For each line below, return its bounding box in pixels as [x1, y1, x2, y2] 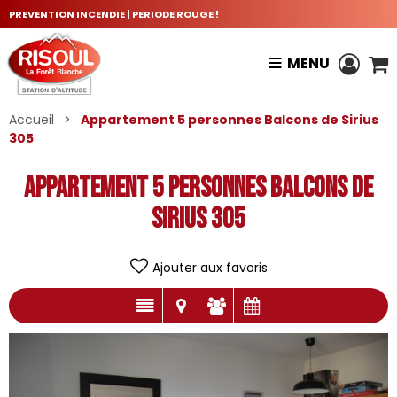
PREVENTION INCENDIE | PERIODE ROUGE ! [9, 7, 219, 21]
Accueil [9, 110, 54, 128]
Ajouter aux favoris [152, 258, 268, 276]
